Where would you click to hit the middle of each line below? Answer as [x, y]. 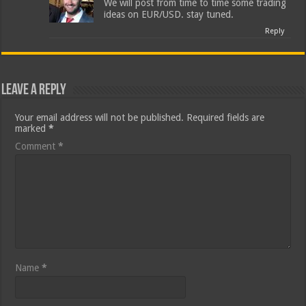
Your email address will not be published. [100, 118]
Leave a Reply [34, 91]
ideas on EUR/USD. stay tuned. [169, 15]
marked [32, 129]
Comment [37, 147]
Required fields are [226, 118]
